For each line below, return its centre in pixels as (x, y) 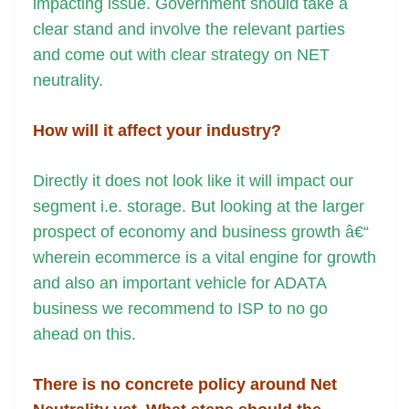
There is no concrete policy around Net (185, 385)
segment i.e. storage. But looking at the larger (199, 207)
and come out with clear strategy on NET (181, 55)
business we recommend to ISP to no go (180, 309)
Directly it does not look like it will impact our (193, 181)
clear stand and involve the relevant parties (189, 30)
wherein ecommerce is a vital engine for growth (204, 258)
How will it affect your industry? (157, 131)
